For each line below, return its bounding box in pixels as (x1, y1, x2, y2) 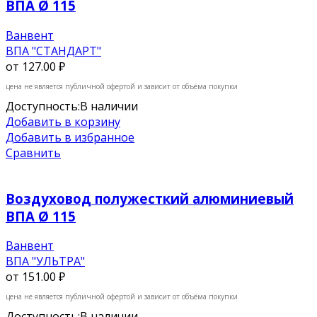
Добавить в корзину (6, 113, 120, 129)
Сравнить (6, 144, 61, 161)
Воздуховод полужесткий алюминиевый (6, 189, 294, 207)
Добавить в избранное (6, 129, 134, 145)
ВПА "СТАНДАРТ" (6, 42, 101, 59)
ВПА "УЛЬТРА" (6, 253, 85, 270)
